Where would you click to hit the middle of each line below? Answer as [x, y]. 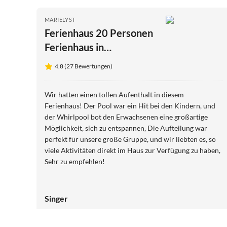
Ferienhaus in [74, 47]
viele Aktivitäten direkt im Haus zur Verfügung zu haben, [133, 150]
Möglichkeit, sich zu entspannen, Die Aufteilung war [126, 128]
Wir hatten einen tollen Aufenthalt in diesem [114, 94]
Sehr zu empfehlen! [75, 161]
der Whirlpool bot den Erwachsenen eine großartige [126, 117]
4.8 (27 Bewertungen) [84, 66]
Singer [56, 198]
